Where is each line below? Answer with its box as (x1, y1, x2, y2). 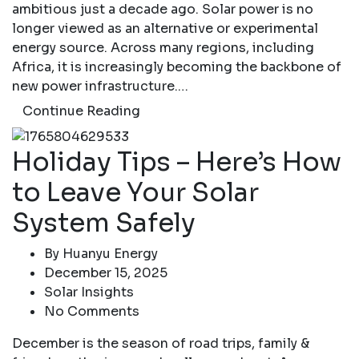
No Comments (44, 302, 139, 320)
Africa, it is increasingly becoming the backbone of (12, 58, 341, 76)
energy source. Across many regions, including (12, 39, 314, 57)
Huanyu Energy (63, 244, 158, 262)
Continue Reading (22, 103, 140, 120)
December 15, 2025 (44, 264, 167, 281)
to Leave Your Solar (12, 175, 259, 208)
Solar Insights (44, 283, 134, 301)
